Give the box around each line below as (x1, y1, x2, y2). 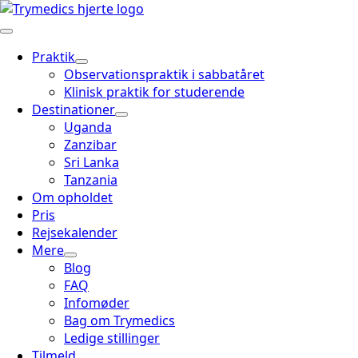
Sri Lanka (64, 153, 119, 171)
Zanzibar (64, 136, 117, 153)
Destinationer (32, 101, 115, 118)
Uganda (64, 118, 112, 136)
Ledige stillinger (64, 329, 160, 347)
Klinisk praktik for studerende (64, 83, 245, 101)
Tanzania (64, 171, 117, 189)
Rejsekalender (32, 224, 117, 241)
